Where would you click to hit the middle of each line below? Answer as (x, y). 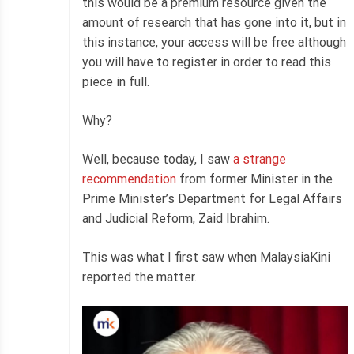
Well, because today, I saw (158, 159)
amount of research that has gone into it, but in (214, 22)
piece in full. (116, 81)
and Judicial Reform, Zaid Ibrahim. (176, 218)
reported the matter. (139, 277)
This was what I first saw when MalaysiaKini (206, 257)
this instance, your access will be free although (214, 42)
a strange (260, 159)
